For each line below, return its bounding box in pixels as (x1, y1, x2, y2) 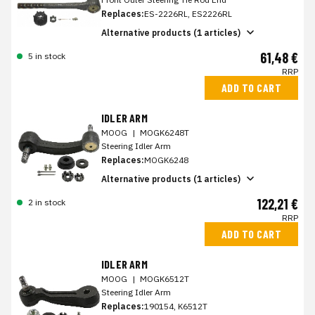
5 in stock (28, 51, 65, 61)
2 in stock (28, 197, 65, 207)
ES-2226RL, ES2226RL (144, 8, 232, 19)
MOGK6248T (140, 127, 189, 138)
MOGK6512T (140, 274, 189, 284)
